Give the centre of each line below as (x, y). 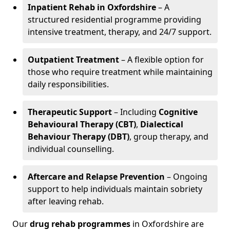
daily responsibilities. (68, 84)
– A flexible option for (161, 60)
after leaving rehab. (66, 201)
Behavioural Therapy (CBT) (82, 124)
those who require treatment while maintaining (120, 72)
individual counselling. (71, 149)
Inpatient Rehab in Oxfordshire (92, 7)
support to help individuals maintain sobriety (115, 189)
